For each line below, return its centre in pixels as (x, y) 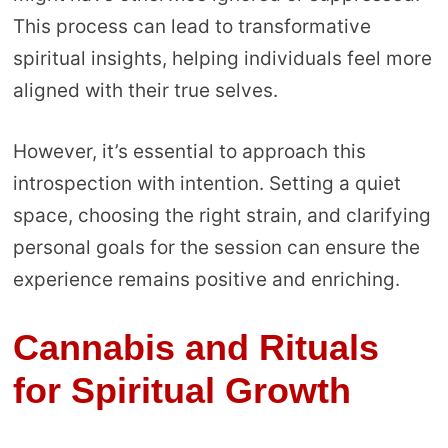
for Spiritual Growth (181, 390)
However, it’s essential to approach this (189, 151)
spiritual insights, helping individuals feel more (222, 59)
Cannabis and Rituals (195, 347)
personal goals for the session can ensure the (216, 247)
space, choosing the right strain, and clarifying (221, 215)
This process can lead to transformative (191, 27)
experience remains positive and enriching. (206, 279)
